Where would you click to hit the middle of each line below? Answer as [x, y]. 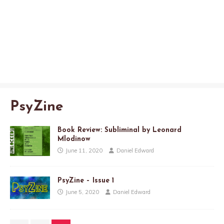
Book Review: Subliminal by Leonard [119, 130]
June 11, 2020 [84, 150]
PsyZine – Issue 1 [86, 181]
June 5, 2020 [82, 192]
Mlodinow [74, 139]
